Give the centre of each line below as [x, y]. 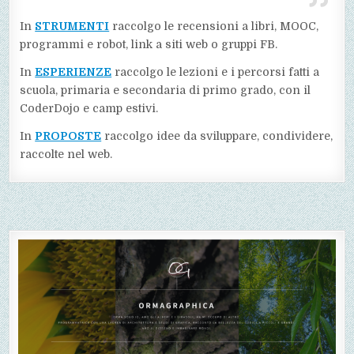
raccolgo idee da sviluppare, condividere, [217, 136]
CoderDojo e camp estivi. [89, 109]
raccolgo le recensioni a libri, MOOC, [214, 26]
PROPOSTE [68, 136]
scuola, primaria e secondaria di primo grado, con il [166, 90]
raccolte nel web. [66, 154]
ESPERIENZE [73, 72]
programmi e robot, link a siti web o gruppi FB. [149, 45]
